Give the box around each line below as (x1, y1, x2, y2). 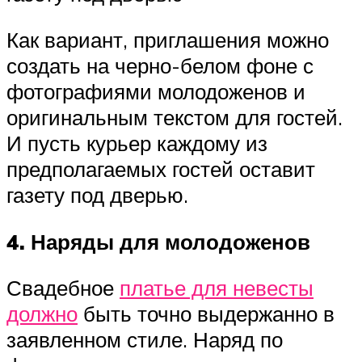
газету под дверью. (6, 182, 188, 208)
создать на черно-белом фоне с (6, 53, 314, 79)
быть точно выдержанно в (78, 301, 335, 327)
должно (6, 301, 78, 327)
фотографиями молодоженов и (6, 78, 305, 105)
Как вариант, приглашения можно (6, 27, 329, 53)
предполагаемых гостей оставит (6, 156, 315, 183)
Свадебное (6, 275, 120, 301)
